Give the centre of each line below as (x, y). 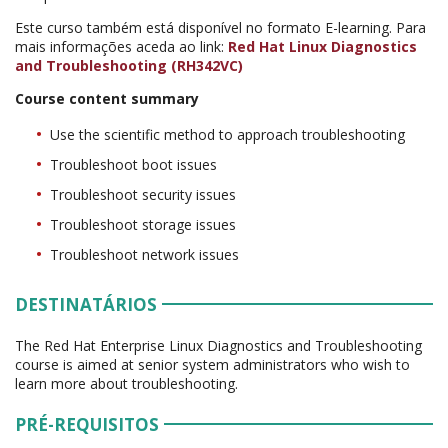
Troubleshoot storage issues (143, 224)
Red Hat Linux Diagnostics (322, 46)
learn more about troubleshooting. (126, 383)
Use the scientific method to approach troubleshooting (227, 134)
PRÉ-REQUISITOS (87, 424)
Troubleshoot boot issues (133, 164)
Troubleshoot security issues (143, 194)
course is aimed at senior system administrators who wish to (212, 364)
